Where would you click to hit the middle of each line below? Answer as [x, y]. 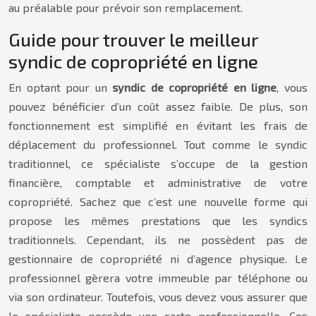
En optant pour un [61, 87]
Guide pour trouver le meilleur [133, 39]
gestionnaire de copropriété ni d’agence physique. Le [158, 259]
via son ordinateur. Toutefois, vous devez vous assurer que [158, 297]
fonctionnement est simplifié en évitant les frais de [158, 125]
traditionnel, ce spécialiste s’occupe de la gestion [158, 163]
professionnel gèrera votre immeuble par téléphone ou [158, 278]
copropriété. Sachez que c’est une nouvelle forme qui [158, 201]
